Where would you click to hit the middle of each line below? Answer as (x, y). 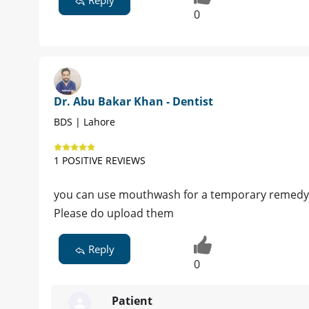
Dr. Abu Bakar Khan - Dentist (133, 102)
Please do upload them (114, 213)
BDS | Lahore (84, 122)
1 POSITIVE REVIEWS (100, 161)
